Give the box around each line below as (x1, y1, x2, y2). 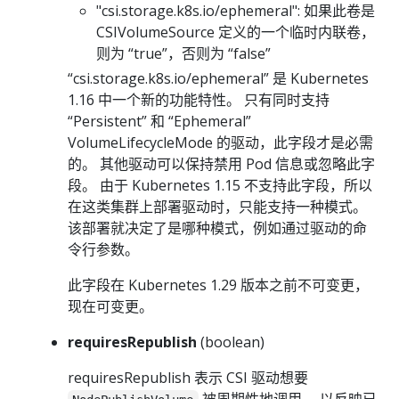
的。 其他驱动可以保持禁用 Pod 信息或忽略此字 (68, 153, 375, 174)
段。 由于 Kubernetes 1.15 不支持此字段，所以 (68, 175, 372, 195)
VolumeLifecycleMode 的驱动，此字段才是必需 (68, 132, 373, 152)
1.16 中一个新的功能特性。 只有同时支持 (68, 89, 330, 110)
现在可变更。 (68, 296, 153, 316)
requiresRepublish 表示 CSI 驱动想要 (68, 367, 308, 387)
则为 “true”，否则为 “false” (96, 43, 271, 63)
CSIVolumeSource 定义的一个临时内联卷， (96, 21, 375, 42)
